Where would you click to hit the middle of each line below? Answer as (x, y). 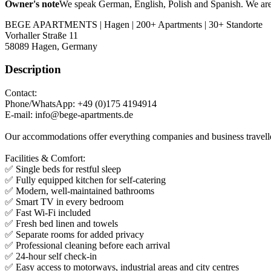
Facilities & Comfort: (45, 158)
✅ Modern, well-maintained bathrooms (80, 191)
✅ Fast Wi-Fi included (48, 212)
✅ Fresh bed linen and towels (61, 223)
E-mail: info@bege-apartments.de (69, 114)
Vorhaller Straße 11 (41, 35)
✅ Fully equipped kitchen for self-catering (85, 180)
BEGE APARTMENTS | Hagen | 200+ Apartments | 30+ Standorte (134, 24)
